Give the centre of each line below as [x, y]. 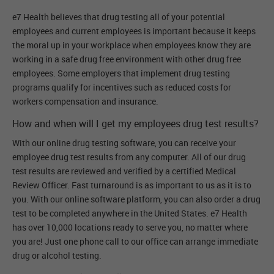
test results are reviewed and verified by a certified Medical [124, 171]
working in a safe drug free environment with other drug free [127, 59]
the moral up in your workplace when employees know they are [131, 45]
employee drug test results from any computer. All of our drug [129, 157]
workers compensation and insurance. [85, 102]
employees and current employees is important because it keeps [134, 31]
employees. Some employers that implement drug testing [121, 73]
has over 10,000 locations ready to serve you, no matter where [130, 228]
